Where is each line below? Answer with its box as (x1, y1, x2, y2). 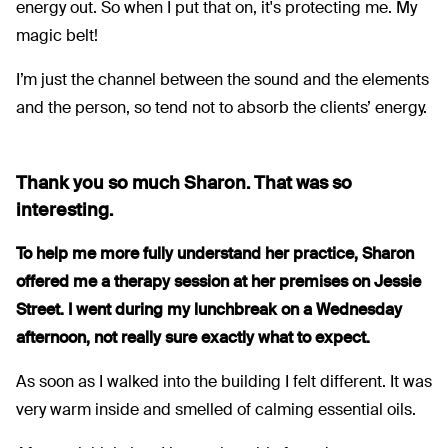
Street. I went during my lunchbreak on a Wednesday (16, 299, 402, 321)
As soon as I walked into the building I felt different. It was (16, 371, 432, 393)
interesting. (16, 198, 113, 223)
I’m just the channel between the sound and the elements (16, 69, 429, 91)
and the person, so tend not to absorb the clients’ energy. (16, 97, 427, 119)
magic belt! (16, 25, 98, 47)
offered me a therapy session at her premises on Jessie (16, 271, 421, 293)
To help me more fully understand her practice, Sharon (16, 243, 414, 265)
